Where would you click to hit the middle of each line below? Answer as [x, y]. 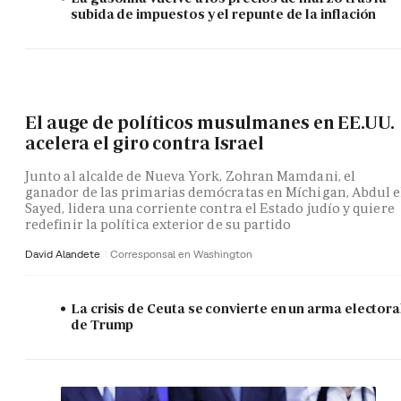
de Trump [102, 325]
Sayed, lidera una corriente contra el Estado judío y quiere [210, 209]
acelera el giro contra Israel [145, 143]
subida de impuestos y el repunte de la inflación [224, 14]
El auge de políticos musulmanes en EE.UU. [210, 122]
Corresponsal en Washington [181, 254]
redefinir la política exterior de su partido [158, 225]
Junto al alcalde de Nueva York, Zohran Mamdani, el [190, 176]
